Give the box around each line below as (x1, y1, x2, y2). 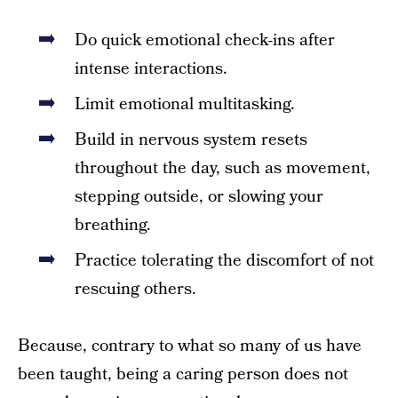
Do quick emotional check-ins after (75, 28, 335, 52)
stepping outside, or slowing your (75, 185, 323, 209)
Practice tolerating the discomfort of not (75, 249, 374, 273)
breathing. (75, 213, 151, 237)
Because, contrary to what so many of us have (18, 334, 362, 358)
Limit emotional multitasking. (75, 92, 295, 116)
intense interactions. (75, 57, 227, 81)
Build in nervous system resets (75, 128, 307, 152)
